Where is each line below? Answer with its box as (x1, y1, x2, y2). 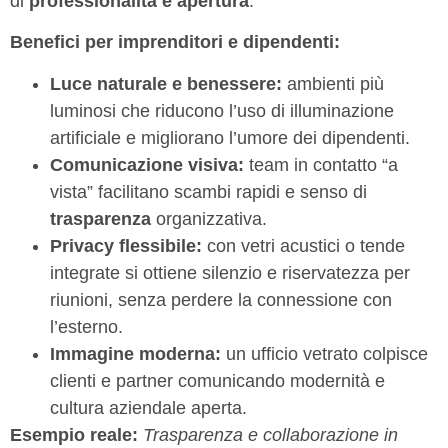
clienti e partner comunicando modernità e (50, 370, 385, 391)
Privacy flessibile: (50, 235, 202, 256)
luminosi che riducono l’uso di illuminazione (50, 100, 394, 121)
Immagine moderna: (50, 343, 221, 364)
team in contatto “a (244, 154, 398, 175)
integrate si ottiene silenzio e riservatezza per (50, 262, 410, 283)
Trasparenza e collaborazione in (143, 424, 398, 445)
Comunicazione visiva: (50, 154, 244, 175)
